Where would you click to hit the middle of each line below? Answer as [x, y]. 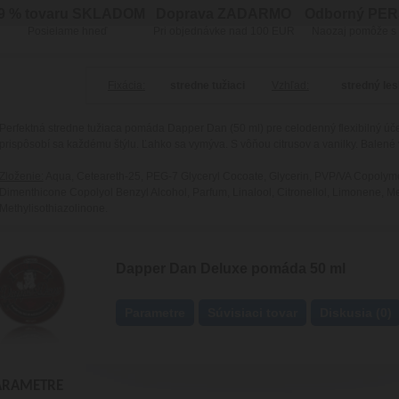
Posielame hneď [67, 31]
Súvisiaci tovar [252, 313]
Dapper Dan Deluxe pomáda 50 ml [231, 269]
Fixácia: [126, 85]
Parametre [155, 313]
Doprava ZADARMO [224, 14]
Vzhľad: [290, 85]
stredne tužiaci [208, 85]
